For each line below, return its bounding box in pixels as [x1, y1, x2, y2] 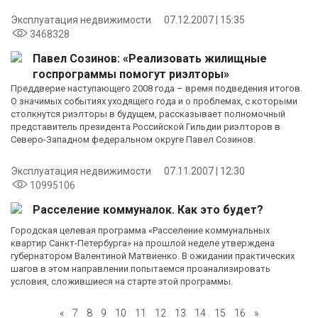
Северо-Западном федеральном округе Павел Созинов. [11, 133, 256, 145]
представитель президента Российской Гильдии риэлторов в [11, 121, 280, 132]
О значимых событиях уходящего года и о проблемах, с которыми [11, 95, 297, 106]
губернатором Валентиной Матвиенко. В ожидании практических [11, 250, 295, 261]
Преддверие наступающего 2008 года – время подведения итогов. [11, 82, 302, 94]
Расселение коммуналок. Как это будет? [33, 202, 263, 216]
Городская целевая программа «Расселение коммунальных [11, 224, 270, 236]
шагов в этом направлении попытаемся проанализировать [11, 263, 270, 274]
